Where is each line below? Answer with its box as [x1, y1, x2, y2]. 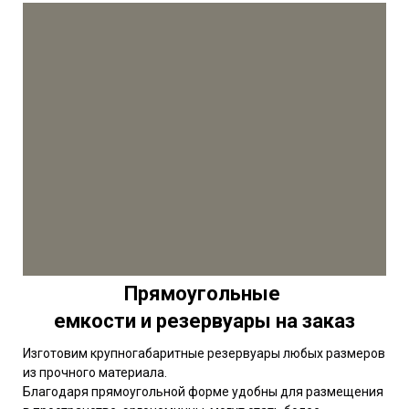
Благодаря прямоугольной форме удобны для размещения [23, 383, 383, 399]
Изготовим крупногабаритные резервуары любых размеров [23, 345, 385, 361]
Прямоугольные [124, 281, 285, 305]
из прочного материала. [23, 364, 170, 380]
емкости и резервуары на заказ [54, 309, 355, 332]
